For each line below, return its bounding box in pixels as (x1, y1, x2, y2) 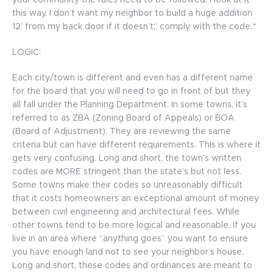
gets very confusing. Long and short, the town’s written (12, 154, 241, 163)
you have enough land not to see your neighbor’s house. (12, 248, 244, 257)
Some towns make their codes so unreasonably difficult (12, 181, 243, 190)
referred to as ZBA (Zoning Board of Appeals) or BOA (12, 114, 235, 122)
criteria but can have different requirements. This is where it (12, 141, 261, 149)
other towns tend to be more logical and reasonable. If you (12, 221, 256, 230)
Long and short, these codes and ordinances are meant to (12, 261, 252, 270)
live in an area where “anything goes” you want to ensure (12, 235, 248, 243)
